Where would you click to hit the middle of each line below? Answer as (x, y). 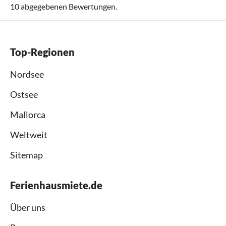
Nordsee (27, 74)
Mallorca (28, 114)
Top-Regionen (42, 52)
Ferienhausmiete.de (56, 185)
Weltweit (29, 134)
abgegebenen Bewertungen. (68, 6)
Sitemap (26, 155)
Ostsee (24, 94)
